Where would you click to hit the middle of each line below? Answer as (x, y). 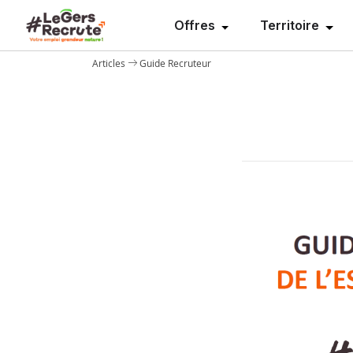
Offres (196, 25)
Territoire (292, 25)
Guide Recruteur (175, 63)
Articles (109, 63)
